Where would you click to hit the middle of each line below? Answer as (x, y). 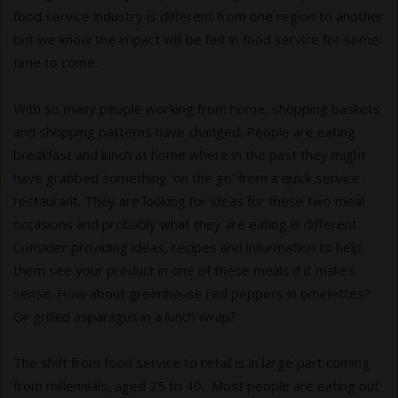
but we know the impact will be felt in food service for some (196, 39)
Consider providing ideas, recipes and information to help (187, 247)
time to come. (56, 62)
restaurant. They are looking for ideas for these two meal (189, 200)
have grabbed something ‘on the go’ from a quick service (187, 177)
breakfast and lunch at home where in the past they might (190, 154)
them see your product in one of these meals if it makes (184, 270)
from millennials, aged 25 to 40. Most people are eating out (196, 385)
